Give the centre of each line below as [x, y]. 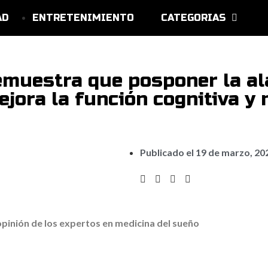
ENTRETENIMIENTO [83, 18]
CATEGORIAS [193, 18]
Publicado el [168, 152]
